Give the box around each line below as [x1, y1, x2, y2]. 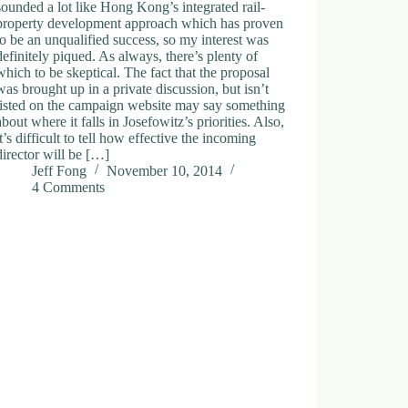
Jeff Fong [32, 162, 87, 178]
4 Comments [32, 178, 106, 195]
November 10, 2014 [107, 162, 223, 178]
